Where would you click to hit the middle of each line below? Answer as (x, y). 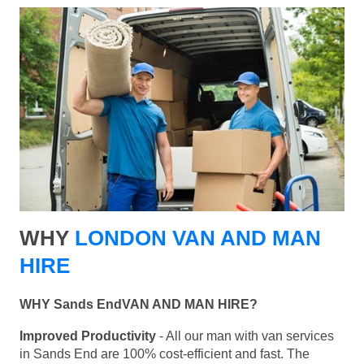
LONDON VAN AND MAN (198, 238)
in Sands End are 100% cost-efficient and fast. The (165, 354)
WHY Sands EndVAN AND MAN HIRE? (139, 305)
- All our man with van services (245, 336)
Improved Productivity (88, 336)
